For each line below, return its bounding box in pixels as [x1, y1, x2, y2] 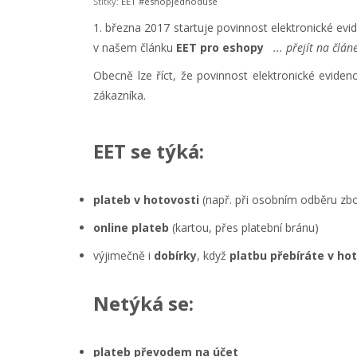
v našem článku [93, 40, 176, 56]
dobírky [154, 248, 197, 264]
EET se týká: [93, 138, 204, 165]
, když [197, 248, 229, 264]
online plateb [93, 220, 169, 236]
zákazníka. [93, 88, 146, 104]
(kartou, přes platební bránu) [169, 220, 319, 236]
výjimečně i [93, 248, 154, 264]
